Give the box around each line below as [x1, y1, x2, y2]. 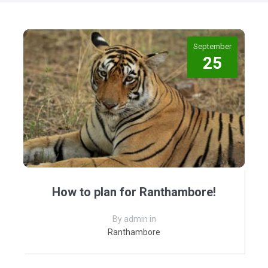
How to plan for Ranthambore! [52, 185, 216, 200]
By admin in [112, 214, 156, 224]
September [193, 41, 232, 51]
